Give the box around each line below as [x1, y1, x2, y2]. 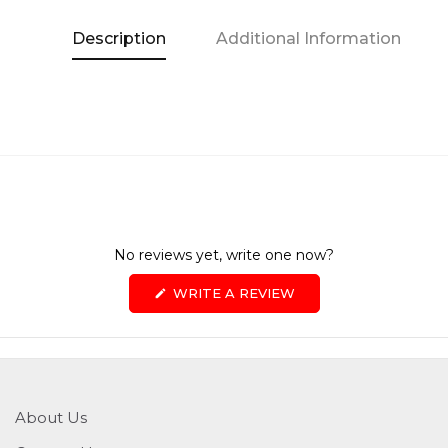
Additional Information [216, 29, 401, 49]
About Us [15, 408, 87, 428]
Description [72, 29, 166, 49]
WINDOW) [293, 336, 365, 353]
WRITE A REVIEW [168, 285, 295, 302]
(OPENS [293, 284, 348, 301]
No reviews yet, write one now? [114, 246, 334, 265]
